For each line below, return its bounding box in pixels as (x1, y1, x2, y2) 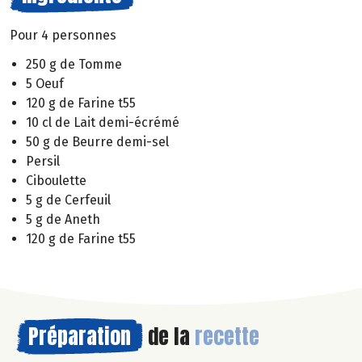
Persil (26, 154, 60, 170)
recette (195, 320, 259, 353)
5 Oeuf (26, 76, 64, 92)
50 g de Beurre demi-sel (26, 134, 169, 150)
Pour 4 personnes (10, 27, 116, 43)
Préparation (28, 320, 131, 353)
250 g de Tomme (26, 57, 122, 73)
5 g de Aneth (26, 212, 100, 228)
